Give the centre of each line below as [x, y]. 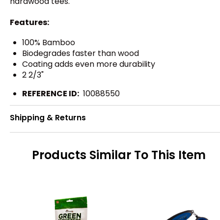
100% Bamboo [49, 42]
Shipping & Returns [48, 117]
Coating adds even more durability [89, 64]
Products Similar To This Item [119, 155]
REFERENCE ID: [51, 93]
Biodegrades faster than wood [81, 53]
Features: [29, 22]
